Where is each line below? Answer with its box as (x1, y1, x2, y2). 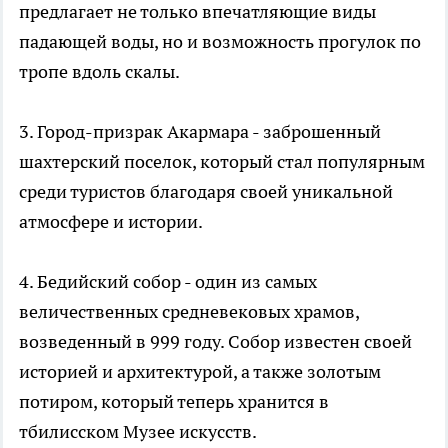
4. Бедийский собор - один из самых (19, 270, 317, 294)
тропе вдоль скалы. (19, 60, 180, 84)
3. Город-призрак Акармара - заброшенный (19, 120, 381, 144)
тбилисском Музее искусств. (19, 420, 257, 444)
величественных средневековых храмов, (19, 300, 359, 324)
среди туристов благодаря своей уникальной (19, 180, 393, 204)
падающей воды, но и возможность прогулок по (19, 30, 421, 54)
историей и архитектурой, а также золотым (19, 360, 381, 384)
